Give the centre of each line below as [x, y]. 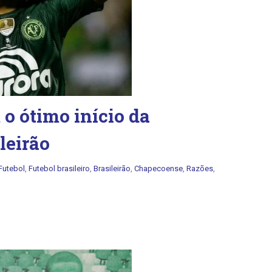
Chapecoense [158, 168]
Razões [200, 168]
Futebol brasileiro [59, 168]
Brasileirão [112, 168]
